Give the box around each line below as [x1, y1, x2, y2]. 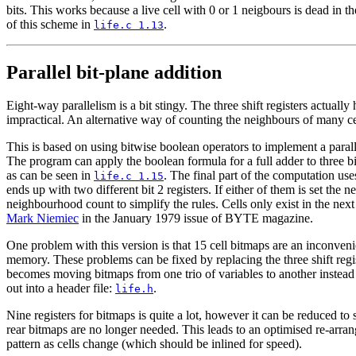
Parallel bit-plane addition [6, 61, 222, 83]
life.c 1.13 [94, 18, 164, 31]
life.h [115, 283, 153, 296]
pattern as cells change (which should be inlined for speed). [6, 337, 302, 351]
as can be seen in [6, 168, 94, 183]
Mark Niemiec [6, 211, 79, 226]
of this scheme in [6, 17, 94, 31]
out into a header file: [6, 281, 115, 296]
